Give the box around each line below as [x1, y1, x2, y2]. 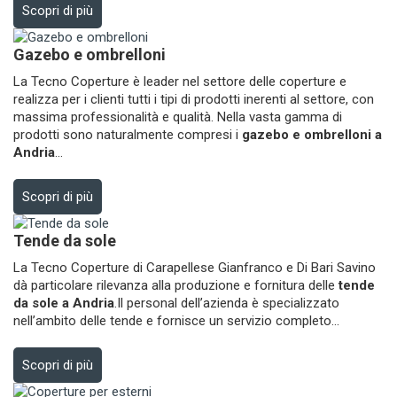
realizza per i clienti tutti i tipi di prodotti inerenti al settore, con [13, 91, 374, 107]
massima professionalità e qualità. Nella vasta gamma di [13, 109, 342, 125]
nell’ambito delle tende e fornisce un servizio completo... [13, 313, 339, 329]
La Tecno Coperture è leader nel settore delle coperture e [13, 74, 346, 90]
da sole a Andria [13, 295, 114, 311]
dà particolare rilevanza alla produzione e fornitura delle [13, 277, 339, 293]
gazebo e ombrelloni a [242, 127, 382, 143]
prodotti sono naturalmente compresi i [13, 127, 242, 143]
